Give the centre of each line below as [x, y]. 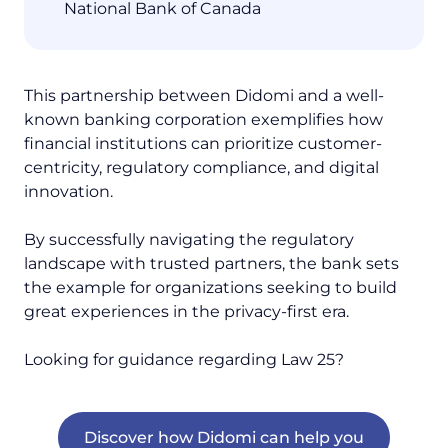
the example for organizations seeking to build [210, 288]
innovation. [68, 192]
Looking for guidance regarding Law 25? [184, 360]
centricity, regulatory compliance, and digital [201, 168]
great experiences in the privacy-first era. [186, 312]
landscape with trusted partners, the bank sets [211, 264]
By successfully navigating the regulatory [189, 240]
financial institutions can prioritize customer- [203, 144]
